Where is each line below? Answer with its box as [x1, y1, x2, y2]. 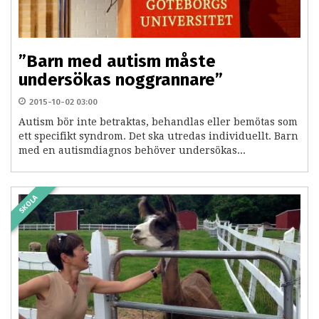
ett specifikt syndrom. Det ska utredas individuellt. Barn [19, 130, 298, 142]
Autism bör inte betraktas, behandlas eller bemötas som [19, 116, 298, 128]
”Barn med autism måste [19, 51, 216, 72]
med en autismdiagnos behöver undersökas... [19, 145, 246, 157]
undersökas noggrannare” [19, 70, 223, 90]
